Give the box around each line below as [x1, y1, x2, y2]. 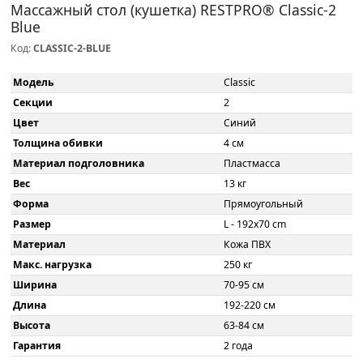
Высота [13, 318, 51, 332]
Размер [13, 217, 52, 231]
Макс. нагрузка [13, 258, 92, 271]
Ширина [13, 278, 58, 292]
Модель [13, 75, 55, 89]
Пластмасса [224, 156, 281, 170]
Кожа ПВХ [224, 237, 271, 251]
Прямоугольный [224, 197, 304, 211]
